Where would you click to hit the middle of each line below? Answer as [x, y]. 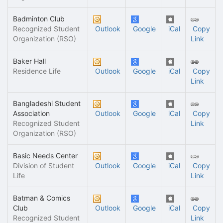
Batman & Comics [42, 198]
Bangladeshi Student [47, 103]
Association [31, 113]
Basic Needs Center [45, 156]
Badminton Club [39, 19]
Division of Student [44, 166]
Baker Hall [29, 61]
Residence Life [37, 71]
